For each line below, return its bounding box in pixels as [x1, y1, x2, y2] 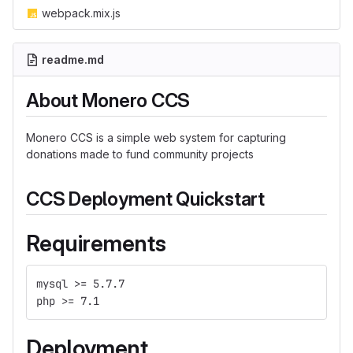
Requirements [26, 230, 166, 257]
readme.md [42, 53, 104, 66]
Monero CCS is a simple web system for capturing [26, 131, 286, 144]
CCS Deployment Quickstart [26, 188, 265, 210]
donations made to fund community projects [26, 147, 254, 161]
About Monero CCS [26, 89, 191, 112]
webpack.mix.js [42, 6, 121, 20]
